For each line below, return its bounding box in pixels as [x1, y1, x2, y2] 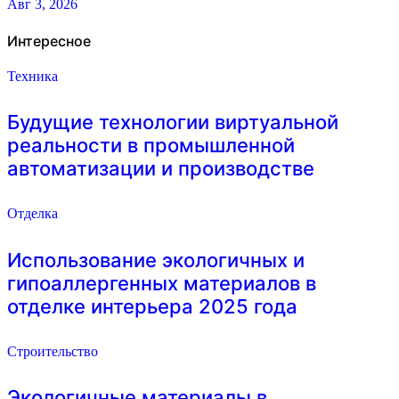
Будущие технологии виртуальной [7, 110, 338, 134]
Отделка [7, 206, 58, 222]
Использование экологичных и [7, 248, 305, 272]
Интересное [7, 31, 91, 50]
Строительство [7, 343, 98, 359]
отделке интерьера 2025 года [7, 294, 297, 318]
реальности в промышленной [7, 134, 295, 158]
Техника [7, 68, 58, 84]
